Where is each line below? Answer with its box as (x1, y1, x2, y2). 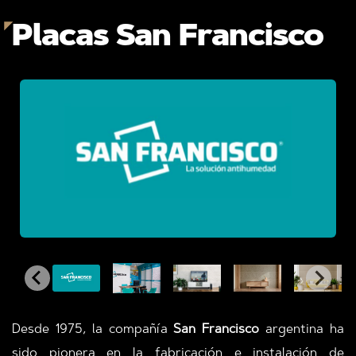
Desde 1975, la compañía (12, 323, 168, 336)
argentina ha (259, 323, 345, 336)
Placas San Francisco (12, 23, 323, 53)
